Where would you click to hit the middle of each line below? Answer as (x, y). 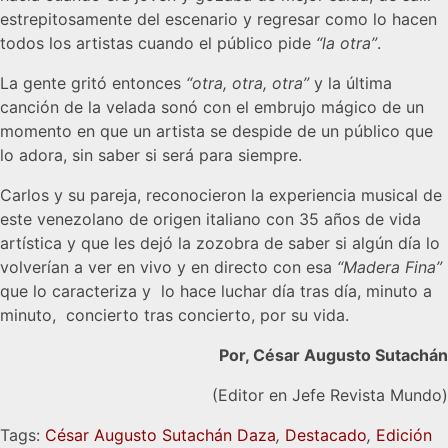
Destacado (326, 435)
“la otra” (346, 43)
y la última (350, 83)
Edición (404, 435)
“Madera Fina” (389, 267)
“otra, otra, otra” (247, 83)
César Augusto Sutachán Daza (160, 435)
